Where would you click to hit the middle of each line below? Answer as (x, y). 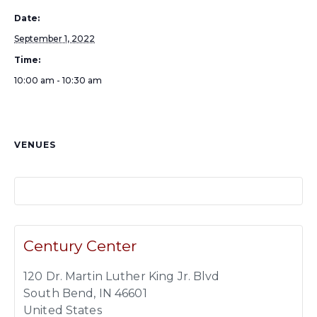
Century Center (80, 246)
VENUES (35, 145)
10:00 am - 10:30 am (58, 80)
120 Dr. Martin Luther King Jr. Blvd (122, 276)
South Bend (59, 293)
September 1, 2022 (54, 39)
